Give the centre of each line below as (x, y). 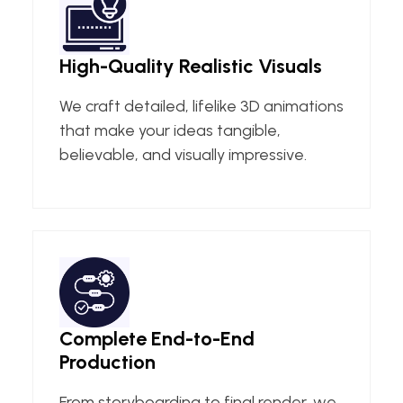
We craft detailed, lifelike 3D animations (201, 106)
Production (107, 362)
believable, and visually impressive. (183, 154)
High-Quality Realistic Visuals (191, 66)
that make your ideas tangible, (170, 130)
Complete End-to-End (157, 338)
